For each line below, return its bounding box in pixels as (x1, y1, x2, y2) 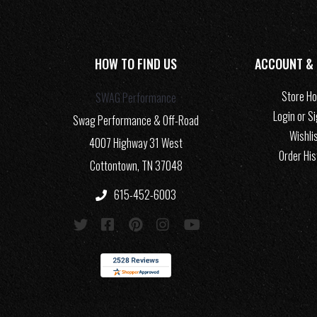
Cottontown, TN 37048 (89, 157, 183, 175)
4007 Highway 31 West (89, 134, 183, 152)
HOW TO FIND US (95, 54, 177, 74)
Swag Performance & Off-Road (73, 112, 199, 129)
